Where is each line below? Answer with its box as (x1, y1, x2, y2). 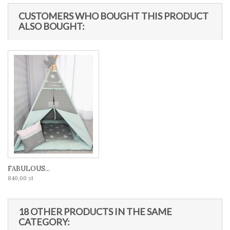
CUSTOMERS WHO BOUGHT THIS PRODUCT (18, 10, 208, 22)
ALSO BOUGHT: (18, 21, 85, 32)
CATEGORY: (18, 216, 70, 228)
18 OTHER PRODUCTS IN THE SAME (18, 206, 172, 218)
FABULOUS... (8, 164, 50, 174)
